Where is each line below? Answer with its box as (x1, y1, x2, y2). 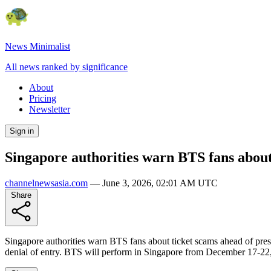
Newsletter (29, 104, 70, 114)
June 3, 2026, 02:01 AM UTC (102, 177, 218, 188)
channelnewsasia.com (5, 177, 88, 188)
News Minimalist (5, 41, 70, 51)
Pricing (29, 93, 56, 103)
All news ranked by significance (5, 62, 128, 72)
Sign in (10, 126, 34, 135)
